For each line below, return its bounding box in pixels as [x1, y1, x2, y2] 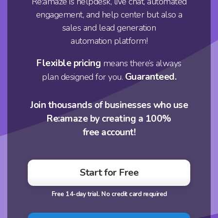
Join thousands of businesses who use [30, 98, 188, 111]
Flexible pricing [36, 56, 101, 70]
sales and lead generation [62, 21, 156, 34]
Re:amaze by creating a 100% [47, 112, 171, 125]
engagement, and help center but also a [36, 8, 182, 20]
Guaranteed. [125, 70, 176, 83]
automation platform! [71, 35, 147, 47]
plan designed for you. [42, 71, 125, 83]
